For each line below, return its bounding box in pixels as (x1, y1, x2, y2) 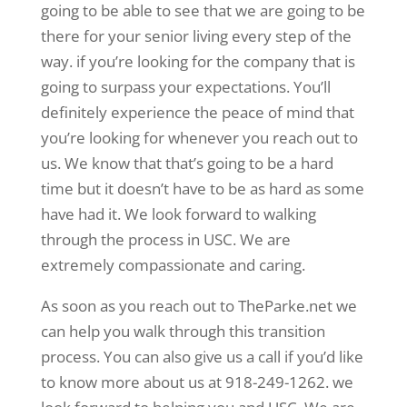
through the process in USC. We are (40, 229, 291, 251)
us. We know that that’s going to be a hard (40, 153, 333, 174)
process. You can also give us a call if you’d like (40, 346, 363, 368)
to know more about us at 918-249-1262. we (40, 372, 353, 393)
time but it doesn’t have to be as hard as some (40, 178, 364, 200)
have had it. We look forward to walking (40, 203, 316, 225)
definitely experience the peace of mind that (40, 102, 354, 124)
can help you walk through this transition (40, 321, 325, 342)
